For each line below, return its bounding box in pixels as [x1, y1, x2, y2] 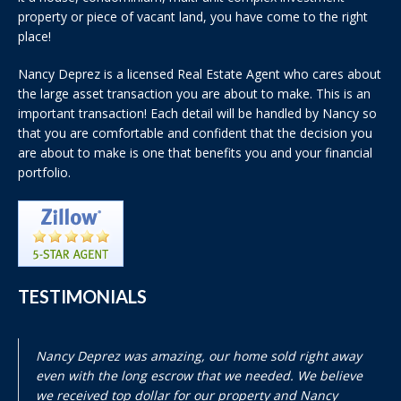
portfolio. [18, 164, 71, 182]
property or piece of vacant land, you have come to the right [18, 8, 368, 26]
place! [18, 28, 51, 46]
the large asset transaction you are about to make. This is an [18, 85, 371, 103]
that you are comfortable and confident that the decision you [18, 124, 372, 142]
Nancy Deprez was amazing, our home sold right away [36, 346, 362, 364]
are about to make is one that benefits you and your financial [18, 144, 372, 162]
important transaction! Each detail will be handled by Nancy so [18, 105, 377, 123]
